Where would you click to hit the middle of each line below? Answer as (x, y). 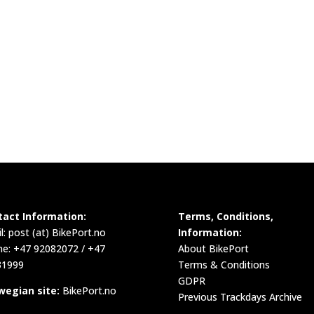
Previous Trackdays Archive (240, 296)
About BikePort (213, 248)
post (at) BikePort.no (57, 232)
